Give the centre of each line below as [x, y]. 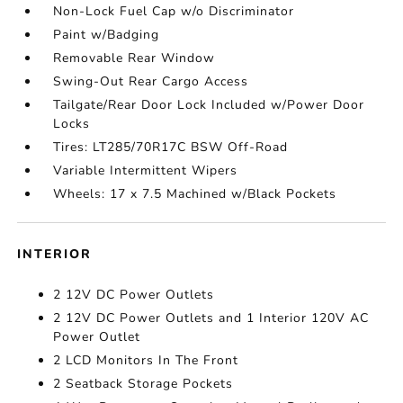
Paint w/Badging [107, 35]
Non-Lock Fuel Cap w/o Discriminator [174, 11]
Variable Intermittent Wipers [146, 170]
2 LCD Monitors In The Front [146, 360]
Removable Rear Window [134, 58]
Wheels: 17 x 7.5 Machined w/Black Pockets [195, 194]
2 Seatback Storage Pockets [143, 384]
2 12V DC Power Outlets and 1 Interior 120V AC [211, 318]
